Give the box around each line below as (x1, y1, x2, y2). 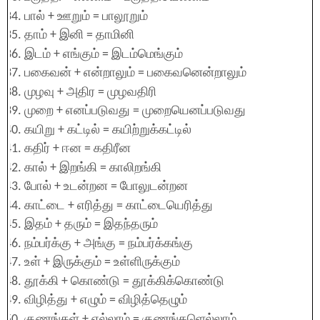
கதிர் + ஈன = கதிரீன (24, 142, 131, 156)
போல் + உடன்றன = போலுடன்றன (24, 180, 188, 194)
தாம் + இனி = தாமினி (24, 29, 134, 42)
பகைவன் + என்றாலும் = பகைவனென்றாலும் (24, 66, 246, 80)
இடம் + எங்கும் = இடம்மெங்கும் (24, 47, 183, 61)
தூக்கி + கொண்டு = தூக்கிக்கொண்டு (24, 274, 224, 289)
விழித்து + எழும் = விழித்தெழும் (24, 294, 187, 307)
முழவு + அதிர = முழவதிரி (24, 85, 156, 99)
